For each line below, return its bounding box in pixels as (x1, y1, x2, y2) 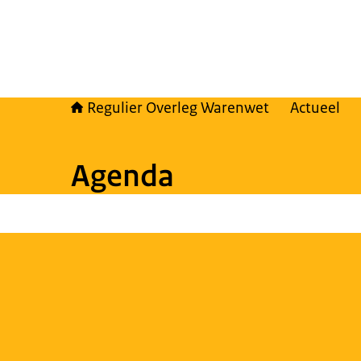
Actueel (290, 98, 340, 118)
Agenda (71, 156, 174, 195)
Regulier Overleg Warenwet (87, 98, 269, 118)
